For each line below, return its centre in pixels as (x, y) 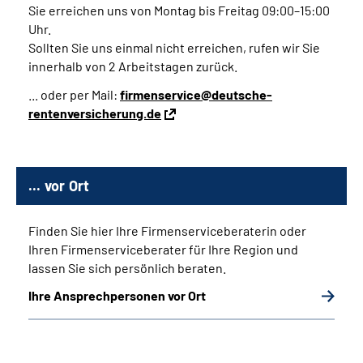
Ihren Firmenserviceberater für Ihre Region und (163, 249)
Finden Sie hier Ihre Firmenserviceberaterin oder (167, 230)
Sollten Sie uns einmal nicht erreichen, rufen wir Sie (174, 47)
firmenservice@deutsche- (196, 94)
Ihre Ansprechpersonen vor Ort (117, 295)
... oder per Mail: (74, 94)
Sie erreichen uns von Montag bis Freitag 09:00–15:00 (179, 10)
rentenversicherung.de (95, 113)
